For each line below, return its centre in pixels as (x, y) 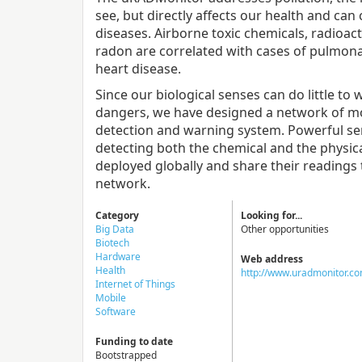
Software (116, 311)
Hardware (118, 257)
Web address (272, 259)
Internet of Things (135, 284)
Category (117, 215)
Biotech (112, 243)
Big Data (115, 229)
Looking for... (271, 215)
